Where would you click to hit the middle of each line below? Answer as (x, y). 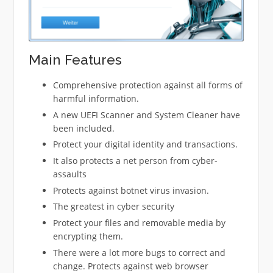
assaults (69, 174)
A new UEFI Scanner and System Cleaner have (146, 115)
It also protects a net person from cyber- (135, 161)
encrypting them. (88, 236)
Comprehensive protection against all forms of (147, 85)
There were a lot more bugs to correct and (139, 252)
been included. (83, 128)
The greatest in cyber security (113, 207)
